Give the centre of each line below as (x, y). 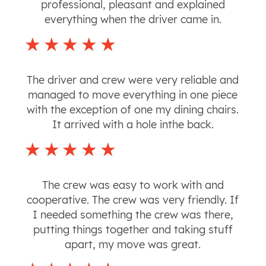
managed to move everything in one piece (133, 95)
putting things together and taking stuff (133, 230)
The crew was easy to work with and (133, 185)
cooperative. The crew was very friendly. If (133, 200)
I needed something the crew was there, (133, 215)
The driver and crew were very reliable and (133, 80)
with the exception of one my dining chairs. (133, 110)
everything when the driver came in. (133, 20)
